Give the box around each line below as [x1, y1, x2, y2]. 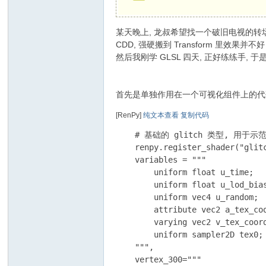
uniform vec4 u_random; [116, 192, 259, 202]
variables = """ [116, 155, 207, 164]
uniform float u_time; [116, 167, 254, 177]
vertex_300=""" [116, 255, 202, 264]
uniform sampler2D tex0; [116, 230, 264, 239]
